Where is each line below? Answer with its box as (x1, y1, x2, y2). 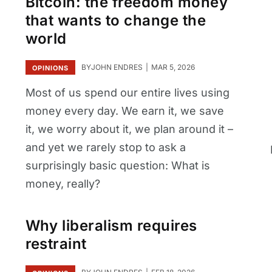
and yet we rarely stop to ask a (25, 140, 186, 154)
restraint (25, 235, 87, 253)
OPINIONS (32, 63, 69, 72)
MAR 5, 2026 (149, 62, 195, 72)
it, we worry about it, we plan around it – (25, 122, 233, 135)
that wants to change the (25, 12, 206, 30)
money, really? (25, 177, 100, 190)
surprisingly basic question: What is (25, 158, 210, 172)
